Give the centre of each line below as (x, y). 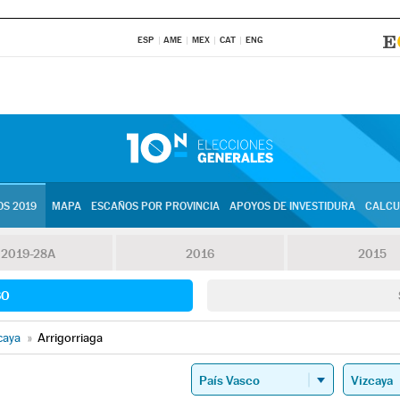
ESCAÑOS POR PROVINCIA (155, 206)
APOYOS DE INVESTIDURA (292, 206)
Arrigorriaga (70, 337)
